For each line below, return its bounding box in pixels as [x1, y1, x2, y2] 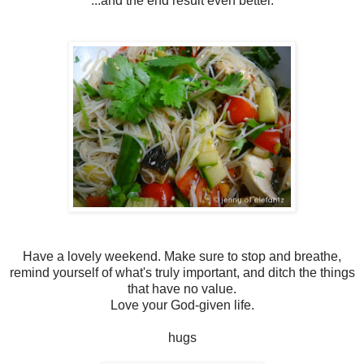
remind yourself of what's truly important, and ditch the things [9, 265, 355, 279]
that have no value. [128, 281, 236, 296]
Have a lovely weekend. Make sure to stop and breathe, [23, 249, 341, 263]
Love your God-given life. [110, 297, 254, 312]
